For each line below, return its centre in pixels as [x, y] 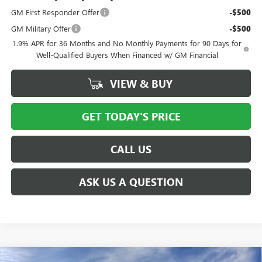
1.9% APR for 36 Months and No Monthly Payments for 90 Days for [127, 43]
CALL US [131, 149]
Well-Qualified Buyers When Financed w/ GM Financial [127, 54]
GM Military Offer [41, 28]
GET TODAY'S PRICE [131, 116]
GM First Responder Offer [55, 12]
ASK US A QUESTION [131, 182]
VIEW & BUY [140, 83]
